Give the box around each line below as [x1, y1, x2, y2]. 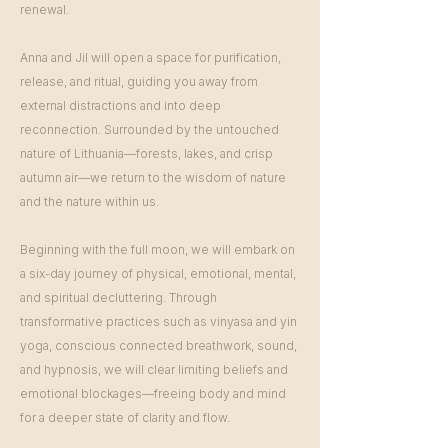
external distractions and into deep [20, 98, 221, 113]
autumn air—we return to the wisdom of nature [20, 170, 286, 185]
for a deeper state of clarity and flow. [20, 410, 230, 425]
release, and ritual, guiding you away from [20, 74, 258, 89]
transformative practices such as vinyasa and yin [20, 314, 297, 329]
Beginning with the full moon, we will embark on [20, 242, 295, 257]
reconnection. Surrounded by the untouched [20, 122, 279, 137]
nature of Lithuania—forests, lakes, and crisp [20, 146, 273, 161]
